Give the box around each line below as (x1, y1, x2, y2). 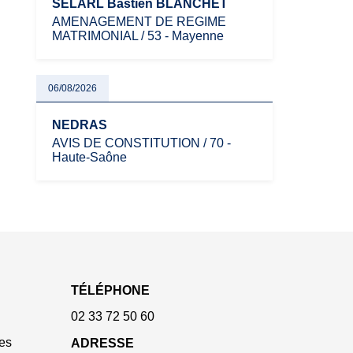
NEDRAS (52, 118, 107, 132)
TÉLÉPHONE (70, 284, 150, 297)
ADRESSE (70, 336, 134, 350)
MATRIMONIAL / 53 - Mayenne (52, 29, 224, 43)
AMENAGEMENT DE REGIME (52, 15, 226, 28)
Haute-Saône (52, 150, 127, 164)
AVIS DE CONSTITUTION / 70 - (52, 136, 231, 150)
